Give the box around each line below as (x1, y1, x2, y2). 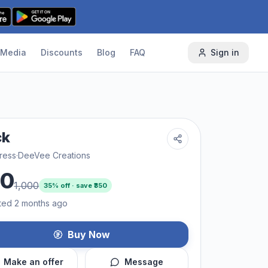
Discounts (41, 47, 83, 57)
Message (124, 257, 163, 267)
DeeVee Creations (18, 150, 90, 160)
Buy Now (67, 229, 110, 240)
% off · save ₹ (52, 181, 95, 190)
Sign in (210, 47, 239, 57)
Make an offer (3, 257, 63, 267)
